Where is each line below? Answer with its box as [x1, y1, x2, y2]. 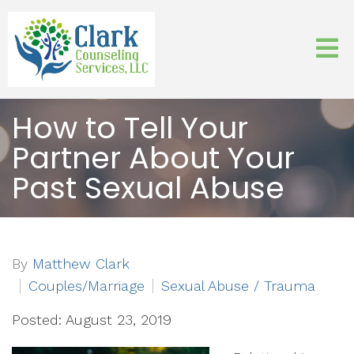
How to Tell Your [12, 107, 248, 149]
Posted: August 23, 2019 [12, 311, 171, 328]
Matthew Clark [32, 255, 130, 272]
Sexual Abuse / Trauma [161, 277, 315, 294]
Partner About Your [12, 137, 295, 179]
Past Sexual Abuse [12, 167, 284, 209]
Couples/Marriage [28, 277, 145, 294]
